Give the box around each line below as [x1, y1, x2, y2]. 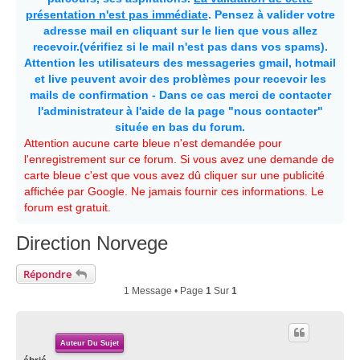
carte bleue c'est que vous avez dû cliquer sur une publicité [24, 169, 325, 182]
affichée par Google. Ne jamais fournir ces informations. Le [24, 185, 324, 198]
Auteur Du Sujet [60, 338, 119, 347]
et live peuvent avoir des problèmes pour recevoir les [34, 72, 326, 85]
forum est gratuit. [24, 201, 111, 214]
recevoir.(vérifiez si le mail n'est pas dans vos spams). [32, 40, 328, 53]
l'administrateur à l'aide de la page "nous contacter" [37, 104, 323, 117]
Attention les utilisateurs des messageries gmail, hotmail [24, 56, 336, 69]
